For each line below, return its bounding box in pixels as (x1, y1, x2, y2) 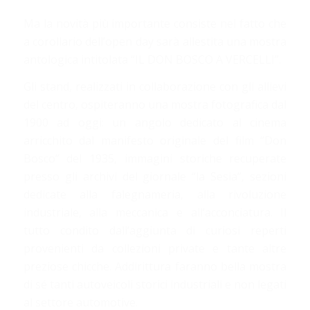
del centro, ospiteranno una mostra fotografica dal (23, 97, 287, 113)
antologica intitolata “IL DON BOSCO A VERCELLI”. (23, 51, 281, 67)
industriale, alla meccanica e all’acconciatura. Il (23, 205, 287, 221)
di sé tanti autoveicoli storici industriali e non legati (23, 277, 287, 293)
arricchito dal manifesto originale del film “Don (23, 133, 287, 149)
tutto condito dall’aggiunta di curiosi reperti (23, 223, 287, 239)
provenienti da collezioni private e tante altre (23, 241, 287, 257)
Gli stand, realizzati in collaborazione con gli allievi (23, 79, 287, 95)
